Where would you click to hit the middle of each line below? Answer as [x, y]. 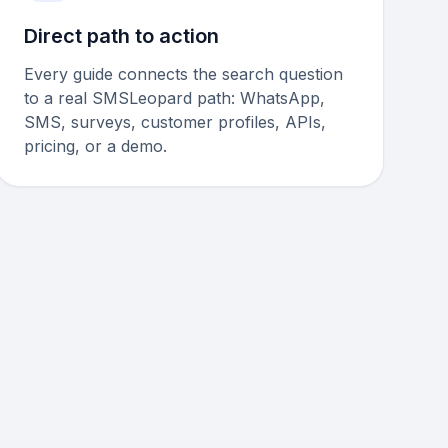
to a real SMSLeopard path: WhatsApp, [174, 98]
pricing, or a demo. [95, 146]
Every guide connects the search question [183, 74]
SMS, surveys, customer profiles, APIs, [174, 122]
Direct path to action [121, 36]
